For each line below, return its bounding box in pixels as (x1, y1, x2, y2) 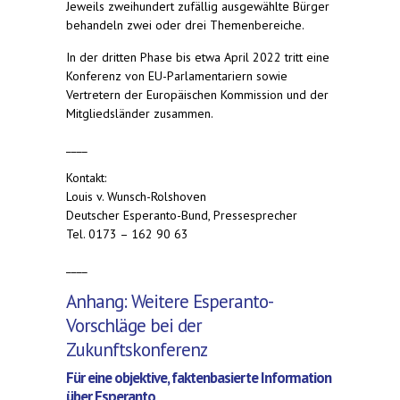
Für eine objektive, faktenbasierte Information (66, 367, 331, 387)
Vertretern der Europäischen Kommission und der (66, 86, 329, 103)
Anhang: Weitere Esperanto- (66, 288, 273, 313)
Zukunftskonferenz (66, 337, 207, 362)
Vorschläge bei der (66, 312, 202, 337)
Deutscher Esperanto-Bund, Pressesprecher (66, 206, 297, 223)
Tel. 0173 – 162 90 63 (66, 225, 188, 242)
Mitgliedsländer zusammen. (66, 104, 213, 121)
